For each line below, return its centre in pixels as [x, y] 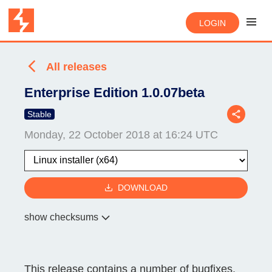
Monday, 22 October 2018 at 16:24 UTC [121, 134]
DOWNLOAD [143, 188]
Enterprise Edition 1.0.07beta [114, 92]
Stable [39, 114]
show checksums [61, 217]
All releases [76, 67]
